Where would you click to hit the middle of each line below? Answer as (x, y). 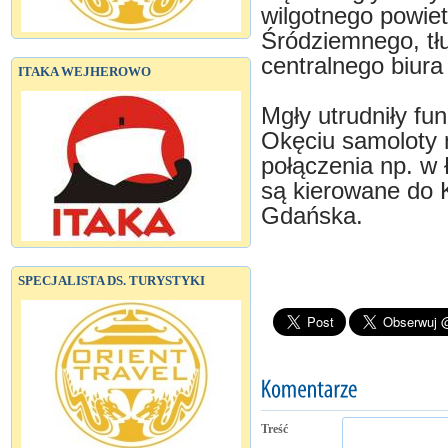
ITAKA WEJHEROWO (84, 71)
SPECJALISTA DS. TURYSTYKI (111, 280)
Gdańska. (312, 216)
